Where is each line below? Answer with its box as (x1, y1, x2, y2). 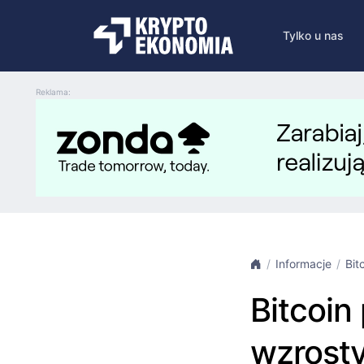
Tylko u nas (282, 28, 344, 42)
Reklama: (36, 87, 71, 97)
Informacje (275, 257, 331, 271)
